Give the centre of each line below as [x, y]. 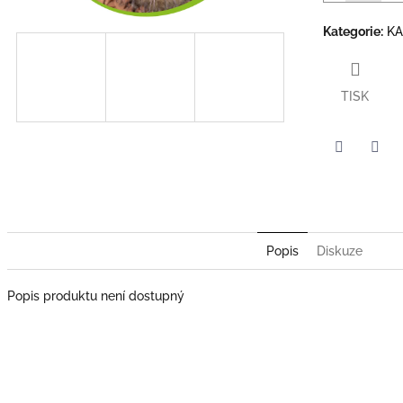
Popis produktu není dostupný [96, 296]
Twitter [359, 171]
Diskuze [339, 251]
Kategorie [352, 31]
